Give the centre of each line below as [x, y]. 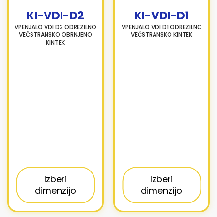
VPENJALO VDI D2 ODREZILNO [55, 27]
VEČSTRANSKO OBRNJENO [55, 35]
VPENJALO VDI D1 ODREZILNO [162, 27]
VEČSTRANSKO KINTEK [162, 35]
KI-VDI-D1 [162, 15]
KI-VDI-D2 [55, 15]
